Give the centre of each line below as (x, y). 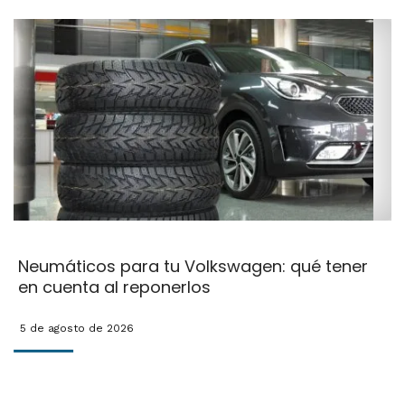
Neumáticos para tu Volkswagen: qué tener (193, 267)
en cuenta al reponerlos (114, 287)
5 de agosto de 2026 (76, 329)
